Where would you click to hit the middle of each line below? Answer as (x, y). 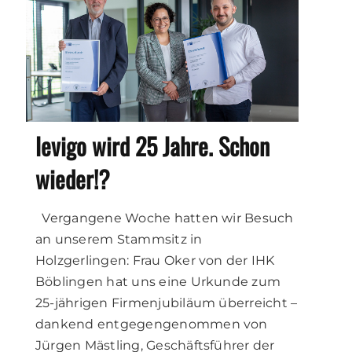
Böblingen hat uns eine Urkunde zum (158, 281)
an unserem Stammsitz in (119, 239)
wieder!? (73, 178)
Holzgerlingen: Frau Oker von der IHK (155, 260)
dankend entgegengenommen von (152, 324)
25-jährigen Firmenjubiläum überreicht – (167, 302)
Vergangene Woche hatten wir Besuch (165, 218)
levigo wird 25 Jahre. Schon (152, 145)
